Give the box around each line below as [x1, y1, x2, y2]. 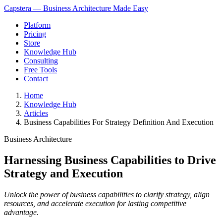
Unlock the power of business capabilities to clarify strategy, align [4, 190, 210, 199]
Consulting [24, 56, 58, 65]
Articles [24, 109, 48, 117]
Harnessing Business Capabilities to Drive [4, 153, 216, 166]
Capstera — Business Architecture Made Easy [4, 4, 148, 12]
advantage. [4, 208, 39, 217]
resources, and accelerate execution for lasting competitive [4, 199, 186, 208]
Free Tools [24, 65, 57, 74]
